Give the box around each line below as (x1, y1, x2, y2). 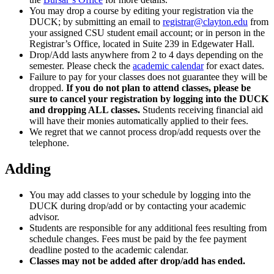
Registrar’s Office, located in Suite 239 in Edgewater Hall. (29, 39, 254, 50)
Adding (5, 160, 51, 177)
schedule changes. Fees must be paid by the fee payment (29, 233, 246, 244)
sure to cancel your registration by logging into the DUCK (29, 94, 268, 105)
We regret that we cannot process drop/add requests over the (29, 127, 261, 138)
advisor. (29, 211, 59, 222)
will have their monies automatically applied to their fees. (29, 116, 248, 127)
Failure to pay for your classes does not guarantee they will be (29, 72, 267, 83)
